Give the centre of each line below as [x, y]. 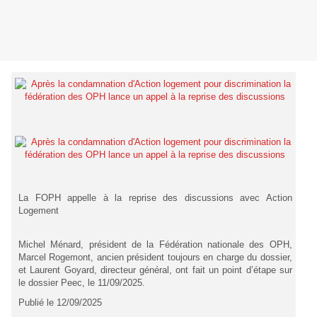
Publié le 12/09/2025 [60, 303]
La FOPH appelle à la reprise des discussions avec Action [155, 198]
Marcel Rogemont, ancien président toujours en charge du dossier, [155, 258]
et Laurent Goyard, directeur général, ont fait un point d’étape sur [155, 270]
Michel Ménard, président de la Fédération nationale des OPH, [155, 245]
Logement [39, 211]
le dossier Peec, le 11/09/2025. [82, 283]
